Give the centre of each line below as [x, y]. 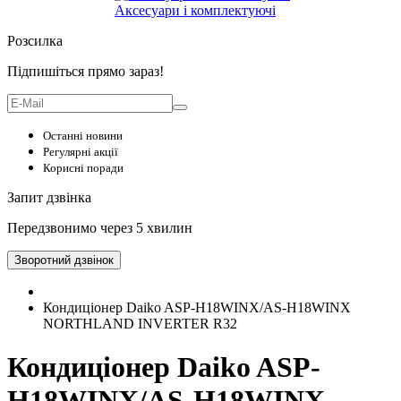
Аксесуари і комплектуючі [195, 10]
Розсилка [35, 41]
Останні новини [83, 136]
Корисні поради [83, 168]
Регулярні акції [81, 152]
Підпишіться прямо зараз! [85, 71]
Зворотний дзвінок [64, 260]
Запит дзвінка [49, 197]
